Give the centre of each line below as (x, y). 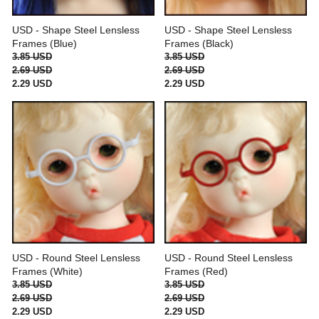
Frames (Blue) (45, 43)
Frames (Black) (199, 43)
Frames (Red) (196, 271)
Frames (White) (47, 271)
